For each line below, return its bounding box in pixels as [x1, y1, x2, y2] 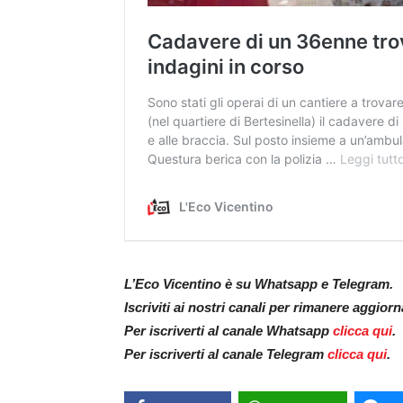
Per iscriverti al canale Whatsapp [124, 323, 333, 339]
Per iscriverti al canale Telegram [124, 346, 327, 363]
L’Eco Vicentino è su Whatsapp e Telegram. [124, 276, 393, 292]
